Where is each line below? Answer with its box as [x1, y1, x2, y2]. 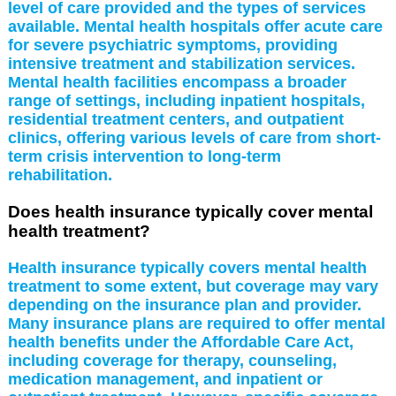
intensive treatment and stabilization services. [7, 54, 355, 72]
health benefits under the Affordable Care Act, [7, 332, 354, 351]
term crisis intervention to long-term [7, 147, 281, 165]
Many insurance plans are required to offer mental [7, 314, 385, 332]
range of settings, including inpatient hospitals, [7, 91, 365, 110]
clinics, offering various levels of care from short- [7, 128, 381, 147]
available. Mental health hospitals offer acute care [7, 17, 383, 35]
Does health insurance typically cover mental [7, 202, 373, 221]
